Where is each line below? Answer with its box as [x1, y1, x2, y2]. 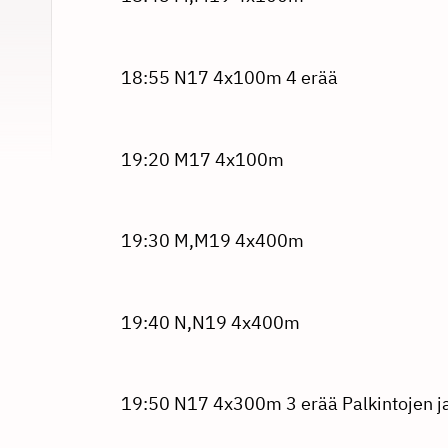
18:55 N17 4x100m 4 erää [120, 65, 338, 89]
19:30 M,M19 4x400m [120, 229, 304, 253]
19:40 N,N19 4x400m [120, 310, 300, 334]
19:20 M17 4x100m [120, 147, 284, 171]
